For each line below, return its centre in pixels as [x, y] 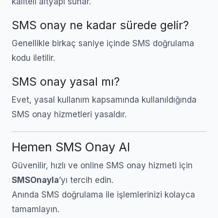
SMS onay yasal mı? [66, 82]
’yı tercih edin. [86, 180]
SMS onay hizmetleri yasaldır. [69, 114]
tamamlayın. [36, 209]
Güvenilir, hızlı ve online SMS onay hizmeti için [102, 165]
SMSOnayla [35, 180]
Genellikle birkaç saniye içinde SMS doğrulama [103, 43]
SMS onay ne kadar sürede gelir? [100, 25]
